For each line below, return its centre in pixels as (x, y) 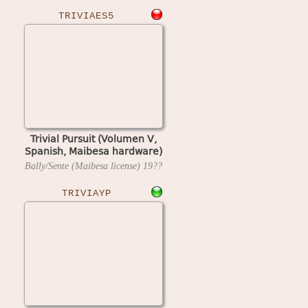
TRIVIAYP (86, 193)
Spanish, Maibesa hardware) (93, 151)
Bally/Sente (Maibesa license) (84, 166)
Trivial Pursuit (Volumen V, (93, 138)
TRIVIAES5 (86, 16)
